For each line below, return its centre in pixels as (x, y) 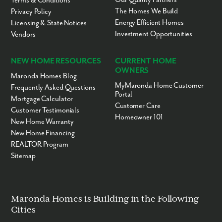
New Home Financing (43, 133)
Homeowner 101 (139, 117)
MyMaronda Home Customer (159, 86)
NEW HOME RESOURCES (56, 61)
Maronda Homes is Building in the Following (105, 199)
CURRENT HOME (146, 61)
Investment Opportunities (154, 34)
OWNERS (132, 71)
